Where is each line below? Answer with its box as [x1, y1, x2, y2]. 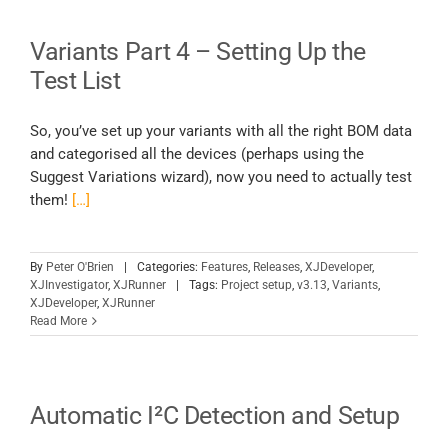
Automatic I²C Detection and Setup [30, 401, 400, 431]
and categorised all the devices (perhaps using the [30, 145, 364, 164]
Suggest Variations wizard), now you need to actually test [30, 168, 412, 187]
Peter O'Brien [46, 260, 114, 275]
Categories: [137, 260, 201, 275]
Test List [30, 66, 121, 96]
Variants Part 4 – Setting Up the [30, 37, 367, 67]
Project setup [221, 278, 292, 293]
